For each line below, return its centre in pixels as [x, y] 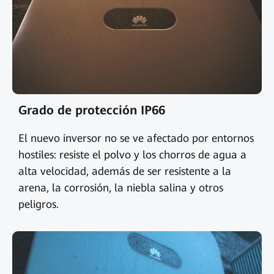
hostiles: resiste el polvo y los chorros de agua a [132, 154]
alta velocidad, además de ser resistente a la [124, 171]
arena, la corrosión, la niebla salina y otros [120, 187]
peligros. [38, 204]
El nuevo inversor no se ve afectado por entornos [136, 138]
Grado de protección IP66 [91, 110]
